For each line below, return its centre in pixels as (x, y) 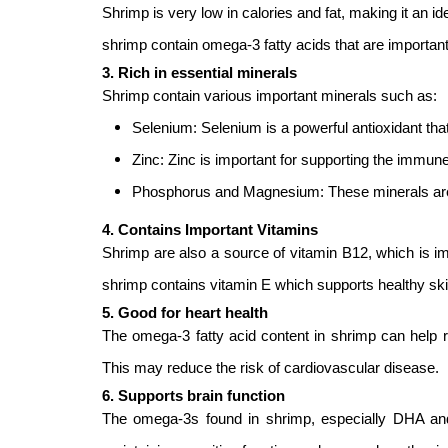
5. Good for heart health (185, 312)
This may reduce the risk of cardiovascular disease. (270, 367)
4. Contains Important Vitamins (210, 229)
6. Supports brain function (193, 395)
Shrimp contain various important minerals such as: (269, 95)
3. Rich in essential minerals (199, 72)
